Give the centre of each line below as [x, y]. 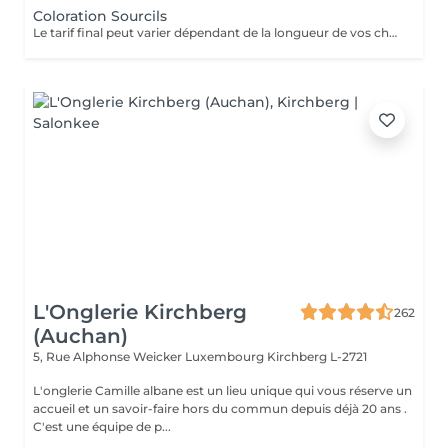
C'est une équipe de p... [102, 426]
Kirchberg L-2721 [317, 356]
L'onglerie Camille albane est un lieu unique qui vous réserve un [222, 390]
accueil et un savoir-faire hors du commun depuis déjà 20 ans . [220, 408]
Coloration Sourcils [100, 16]
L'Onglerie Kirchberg [140, 312]
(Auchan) [80, 336]
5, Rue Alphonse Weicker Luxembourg [150, 356]
